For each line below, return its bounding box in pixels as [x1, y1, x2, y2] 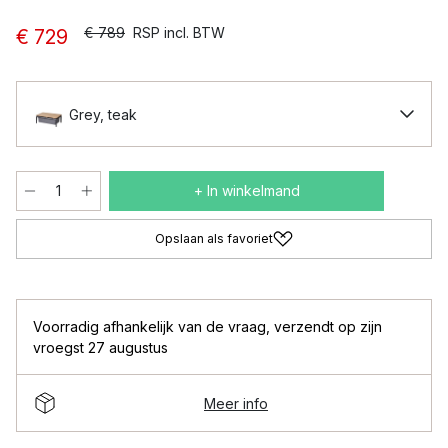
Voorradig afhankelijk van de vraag [33, 318, 266, 335]
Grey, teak [69, 105, 137, 123]
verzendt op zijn [274, 318, 382, 335]
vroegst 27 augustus [33, 339, 168, 356]
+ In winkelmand [193, 182, 300, 199]
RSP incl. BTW [133, 24, 225, 41]
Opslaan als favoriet [155, 231, 273, 246]
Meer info [204, 394, 268, 412]
